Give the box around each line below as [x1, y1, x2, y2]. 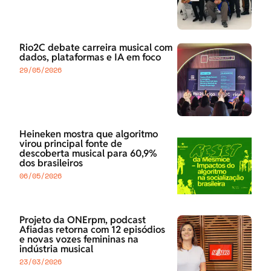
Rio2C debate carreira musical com [19, 41, 172, 54]
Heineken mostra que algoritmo [19, 127, 158, 140]
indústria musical [19, 243, 93, 256]
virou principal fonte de [19, 137, 122, 150]
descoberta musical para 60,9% [19, 146, 157, 160]
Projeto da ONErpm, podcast [19, 214, 146, 227]
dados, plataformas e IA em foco [19, 51, 161, 64]
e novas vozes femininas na [19, 233, 139, 246]
